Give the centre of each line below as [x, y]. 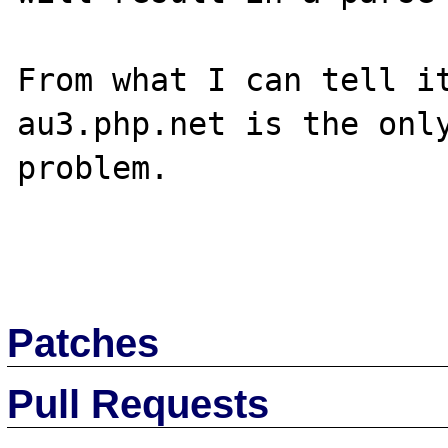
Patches [83, 342]
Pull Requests [138, 403]
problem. [93, 168]
